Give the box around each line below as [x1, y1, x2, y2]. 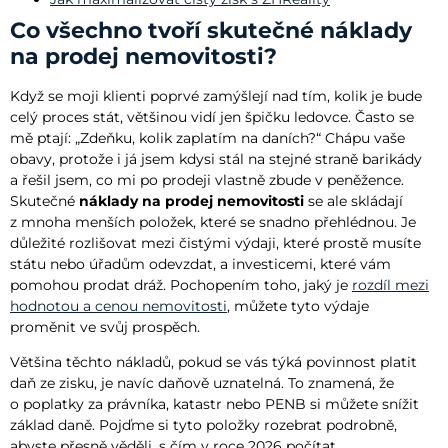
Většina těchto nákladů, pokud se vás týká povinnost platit [10, 353, 417, 372]
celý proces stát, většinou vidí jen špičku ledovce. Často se [10, 107, 414, 126]
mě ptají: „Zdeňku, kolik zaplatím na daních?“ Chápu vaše [10, 128, 405, 147]
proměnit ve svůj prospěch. [10, 317, 200, 336]
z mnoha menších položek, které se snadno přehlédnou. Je [10, 212, 416, 231]
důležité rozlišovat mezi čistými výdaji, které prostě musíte [10, 233, 421, 252]
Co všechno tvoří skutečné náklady [10, 16, 412, 44]
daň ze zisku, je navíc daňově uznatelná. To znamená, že [10, 374, 394, 393]
